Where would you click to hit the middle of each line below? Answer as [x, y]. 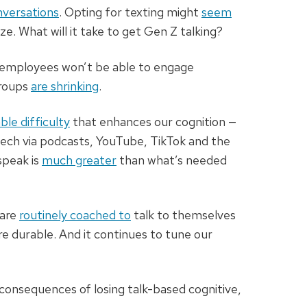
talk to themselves [183, 215]
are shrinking [65, 86]
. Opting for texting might [130, 12]
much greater [79, 160]
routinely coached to [75, 215]
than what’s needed [172, 160]
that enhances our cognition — [153, 122]
